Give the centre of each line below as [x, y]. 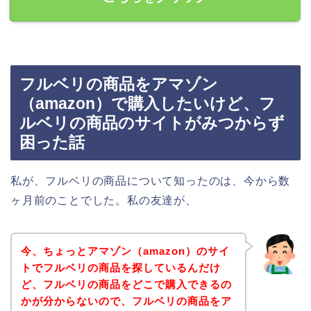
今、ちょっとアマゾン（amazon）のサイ [125, 251]
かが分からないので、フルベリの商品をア [126, 301]
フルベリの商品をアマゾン [119, 84]
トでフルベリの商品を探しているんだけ [120, 267]
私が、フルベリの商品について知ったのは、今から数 [151, 181]
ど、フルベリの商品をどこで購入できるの [126, 284]
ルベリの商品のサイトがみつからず [152, 123]
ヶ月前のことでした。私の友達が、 [104, 201]
